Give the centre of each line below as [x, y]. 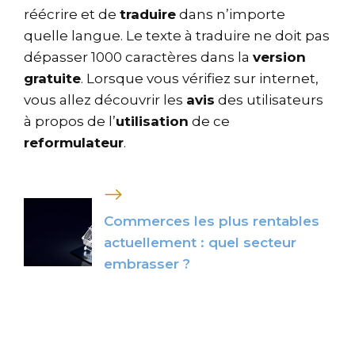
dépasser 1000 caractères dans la [138, 57]
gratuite [52, 78]
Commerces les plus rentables [211, 221]
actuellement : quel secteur [200, 242]
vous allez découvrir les [105, 99]
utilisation [152, 121]
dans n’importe [231, 14]
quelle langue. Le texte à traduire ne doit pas [177, 35]
